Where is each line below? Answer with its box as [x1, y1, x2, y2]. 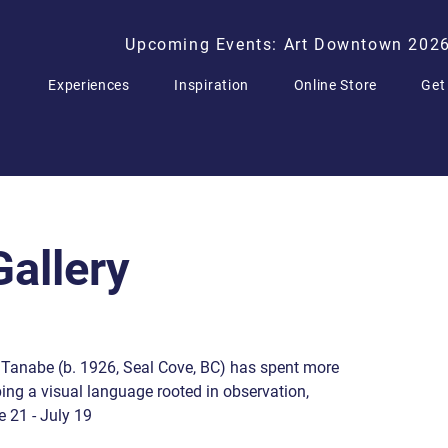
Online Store [293, 77, 377, 93]
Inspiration [174, 77, 250, 93]
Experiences [48, 77, 130, 93]
